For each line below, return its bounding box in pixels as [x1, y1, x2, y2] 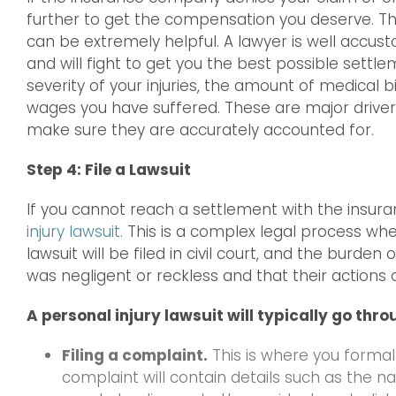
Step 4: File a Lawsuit [27, 159, 191, 181]
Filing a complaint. [62, 345, 208, 367]
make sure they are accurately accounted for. [27, 119, 374, 141]
